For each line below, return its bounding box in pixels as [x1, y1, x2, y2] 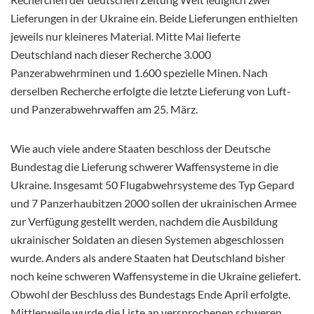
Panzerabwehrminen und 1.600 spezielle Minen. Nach [11, 65, 268, 79]
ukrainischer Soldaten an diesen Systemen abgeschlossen [11, 232, 284, 246]
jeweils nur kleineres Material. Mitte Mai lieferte [11, 29, 240, 43]
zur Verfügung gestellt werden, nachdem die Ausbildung [11, 214, 278, 228]
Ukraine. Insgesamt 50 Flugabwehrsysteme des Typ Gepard [11, 177, 294, 191]
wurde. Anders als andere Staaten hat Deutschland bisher [11, 250, 285, 264]
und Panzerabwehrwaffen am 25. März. [11, 102, 198, 116]
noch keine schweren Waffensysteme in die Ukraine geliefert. [11, 268, 301, 282]
